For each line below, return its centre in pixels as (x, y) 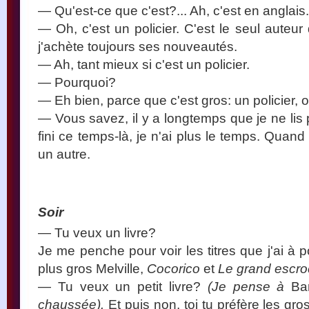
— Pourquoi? (77, 82)
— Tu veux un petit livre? (123, 286)
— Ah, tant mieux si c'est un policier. (144, 64)
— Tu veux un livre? (97, 232)
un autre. (64, 153)
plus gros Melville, (92, 268)
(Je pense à (249, 286)
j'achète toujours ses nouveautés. (138, 46)
